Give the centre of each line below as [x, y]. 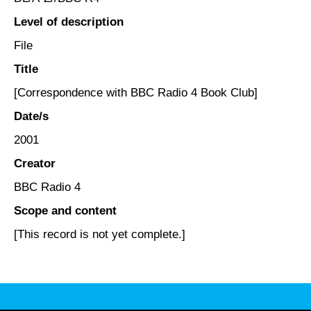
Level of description [69, 22]
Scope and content [65, 210]
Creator [35, 163]
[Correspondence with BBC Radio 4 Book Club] [136, 92]
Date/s [31, 116]
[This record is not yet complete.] [100, 234]
